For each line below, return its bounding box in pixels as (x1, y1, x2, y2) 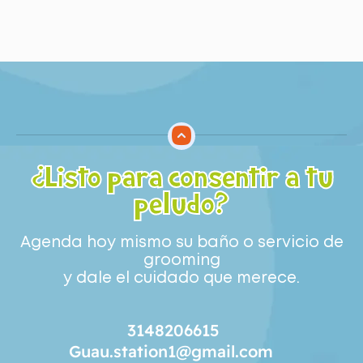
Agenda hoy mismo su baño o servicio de (19, 235, 344, 250)
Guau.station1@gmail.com (69, 340, 273, 361)
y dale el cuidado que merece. (63, 271, 300, 285)
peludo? (134, 183, 229, 225)
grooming (143, 253, 220, 267)
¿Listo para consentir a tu (30, 156, 333, 199)
